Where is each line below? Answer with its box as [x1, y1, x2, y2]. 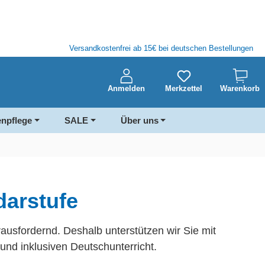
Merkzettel [165, 84, 202, 93]
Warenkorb [220, 84, 260, 93]
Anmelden [108, 84, 145, 93]
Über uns [120, 115, 159, 126]
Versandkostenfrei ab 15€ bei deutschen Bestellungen [69, 44, 253, 53]
